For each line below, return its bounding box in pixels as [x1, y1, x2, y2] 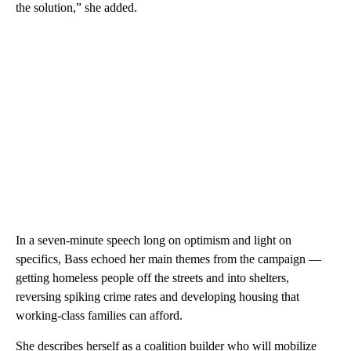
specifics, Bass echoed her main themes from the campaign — [16, 251, 321, 266]
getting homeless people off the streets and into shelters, [16, 270, 289, 284]
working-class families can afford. [16, 308, 183, 322]
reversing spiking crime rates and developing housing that [16, 289, 299, 303]
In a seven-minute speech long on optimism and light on [16, 233, 291, 247]
